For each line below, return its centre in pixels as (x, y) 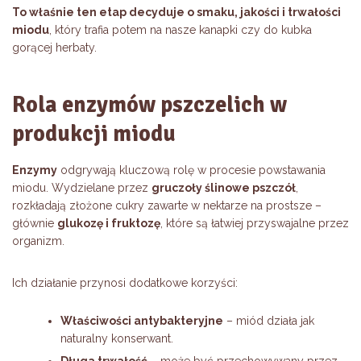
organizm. (38, 241)
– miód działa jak (269, 321)
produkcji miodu (94, 134)
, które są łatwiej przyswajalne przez (255, 224)
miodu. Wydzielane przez (82, 188)
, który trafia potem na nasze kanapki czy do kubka (180, 30)
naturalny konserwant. (117, 339)
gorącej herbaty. (54, 48)
